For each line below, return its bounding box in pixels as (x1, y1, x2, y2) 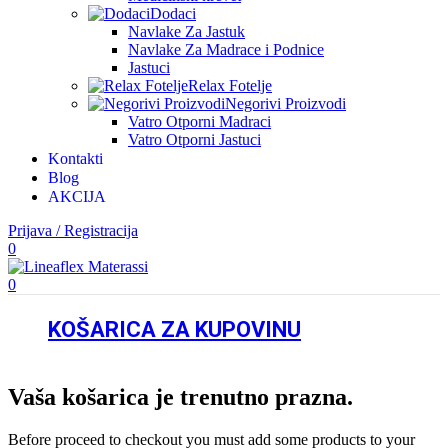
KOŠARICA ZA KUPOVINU (48, 317, 301, 342)
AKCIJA (48, 188, 106, 205)
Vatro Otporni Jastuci (128, 131, 261, 148)
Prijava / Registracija (8, 222, 138, 239)
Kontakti (48, 150, 103, 167)
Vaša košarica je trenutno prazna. (8, 383, 353, 410)
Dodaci (150, 5, 196, 22)
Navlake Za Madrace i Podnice (128, 41, 324, 58)
